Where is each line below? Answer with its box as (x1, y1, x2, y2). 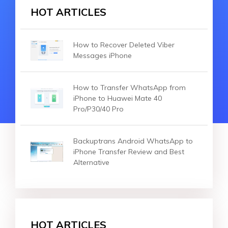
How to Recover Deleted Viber (73, 40, 175, 49)
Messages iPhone (73, 50, 132, 60)
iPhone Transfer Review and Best (73, 147, 184, 156)
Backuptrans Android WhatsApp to (73, 136, 193, 146)
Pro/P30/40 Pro (73, 104, 124, 113)
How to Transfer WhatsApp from (73, 82, 186, 92)
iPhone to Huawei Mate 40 (73, 93, 162, 103)
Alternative (73, 157, 109, 167)
